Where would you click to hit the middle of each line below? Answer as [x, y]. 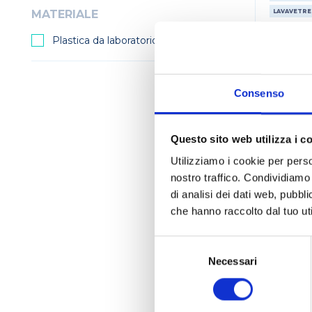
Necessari [233, 261]
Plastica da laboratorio [105, 40]
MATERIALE [65, 14]
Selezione [177, 243]
